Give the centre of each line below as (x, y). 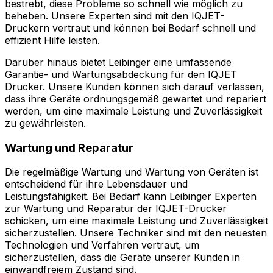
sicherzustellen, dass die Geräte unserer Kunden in (122, 257)
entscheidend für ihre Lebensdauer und (96, 184)
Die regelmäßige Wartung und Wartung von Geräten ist (132, 172)
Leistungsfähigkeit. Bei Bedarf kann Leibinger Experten (131, 197)
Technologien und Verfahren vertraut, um (102, 245)
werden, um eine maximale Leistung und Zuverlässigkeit (133, 111)
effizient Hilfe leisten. (52, 40)
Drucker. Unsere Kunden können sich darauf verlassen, (135, 86)
